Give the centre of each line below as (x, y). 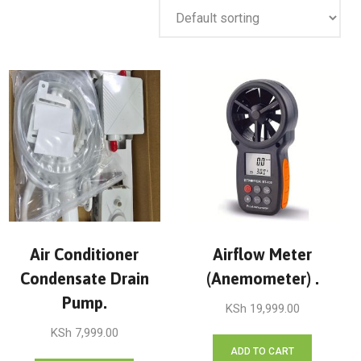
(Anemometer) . (262, 279)
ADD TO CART (263, 351)
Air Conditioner (85, 255)
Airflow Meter (263, 255)
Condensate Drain (84, 279)
